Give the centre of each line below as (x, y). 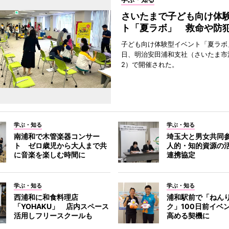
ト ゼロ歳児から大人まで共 (60, 145)
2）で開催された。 (150, 64)
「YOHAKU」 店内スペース (61, 206)
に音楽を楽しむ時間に (49, 155)
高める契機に (188, 215)
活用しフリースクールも (53, 215)
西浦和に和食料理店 (46, 197)
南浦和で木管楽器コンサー (56, 136)
